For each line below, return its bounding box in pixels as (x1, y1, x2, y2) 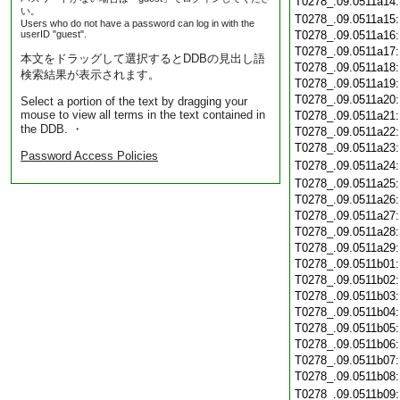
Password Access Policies (21, 149, 158, 162)
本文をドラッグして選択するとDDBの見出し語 (21, 52, 265, 65)
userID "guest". (21, 29, 87, 39)
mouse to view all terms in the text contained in (21, 108, 265, 121)
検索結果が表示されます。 (21, 68, 160, 81)
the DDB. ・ (21, 122, 83, 136)
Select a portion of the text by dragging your (21, 95, 247, 108)
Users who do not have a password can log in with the (21, 18, 254, 29)
